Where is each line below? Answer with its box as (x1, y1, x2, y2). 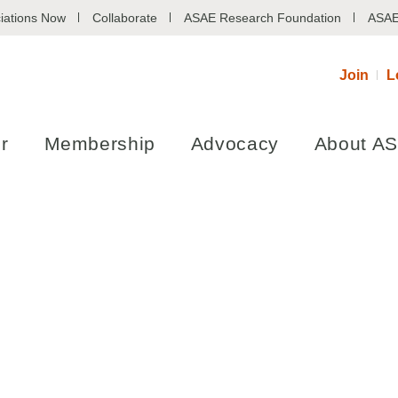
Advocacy (190, 133, 279, 154)
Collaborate (92, 11, 157, 25)
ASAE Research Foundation (184, 11, 341, 25)
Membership (44, 133, 155, 154)
